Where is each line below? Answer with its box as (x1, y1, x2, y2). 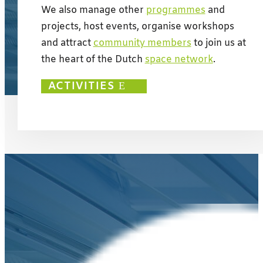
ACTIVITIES (48, 79, 116, 94)
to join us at (191, 37, 246, 50)
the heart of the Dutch (41, 53, 145, 66)
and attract (41, 37, 93, 50)
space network (144, 53, 213, 66)
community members (93, 37, 191, 50)
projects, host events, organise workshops (41, 21, 234, 33)
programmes (146, 4, 205, 17)
